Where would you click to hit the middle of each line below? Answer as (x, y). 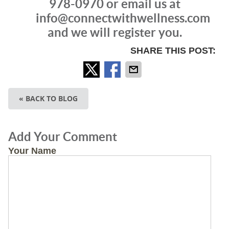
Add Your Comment (62, 136)
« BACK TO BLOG (48, 98)
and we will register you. (114, 32)
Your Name (32, 151)
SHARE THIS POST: (173, 50)
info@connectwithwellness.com (123, 18)
